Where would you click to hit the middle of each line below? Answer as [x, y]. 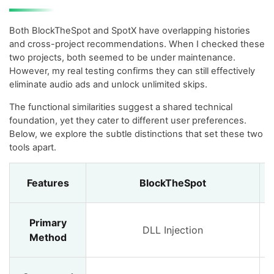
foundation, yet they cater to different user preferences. [128, 120]
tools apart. [33, 147]
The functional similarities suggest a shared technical [121, 107]
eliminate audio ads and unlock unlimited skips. [108, 85]
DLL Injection [173, 230]
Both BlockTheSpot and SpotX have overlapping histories [130, 31]
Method [48, 238]
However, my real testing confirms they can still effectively [132, 71]
